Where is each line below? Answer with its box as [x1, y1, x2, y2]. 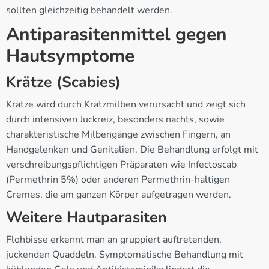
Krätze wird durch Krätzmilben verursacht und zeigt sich [6, 98, 246, 112]
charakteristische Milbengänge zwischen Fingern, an [6, 128, 231, 142]
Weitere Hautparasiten [6, 207, 167, 228]
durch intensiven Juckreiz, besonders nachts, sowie [6, 113, 225, 127]
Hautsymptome [6, 44, 134, 69]
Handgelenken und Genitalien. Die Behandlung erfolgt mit [6, 143, 258, 157]
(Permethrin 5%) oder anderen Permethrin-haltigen [6, 173, 230, 187]
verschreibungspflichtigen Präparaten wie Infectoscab [6, 158, 237, 172]
